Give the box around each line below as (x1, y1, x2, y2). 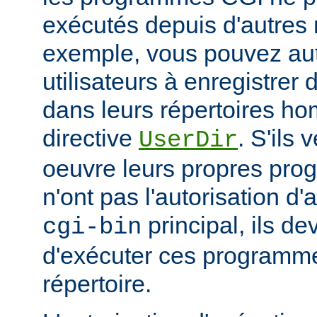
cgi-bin (42, 214, 142, 241)
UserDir (139, 127, 238, 154)
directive (42, 125, 139, 152)
